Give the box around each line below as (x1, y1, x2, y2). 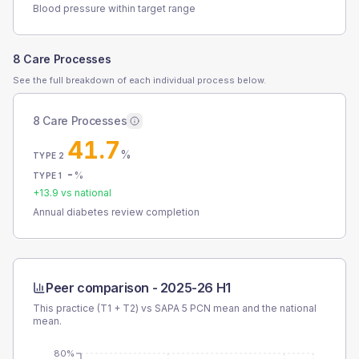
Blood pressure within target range (33, 2, 196, 14)
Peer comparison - (46, 280, 160, 296)
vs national (58, 187, 111, 199)
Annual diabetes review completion (33, 206, 200, 218)
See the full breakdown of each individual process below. (13, 75, 266, 86)
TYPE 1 (33, 171, 63, 180)
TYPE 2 (33, 151, 65, 160)
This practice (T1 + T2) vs (33, 302, 155, 314)
